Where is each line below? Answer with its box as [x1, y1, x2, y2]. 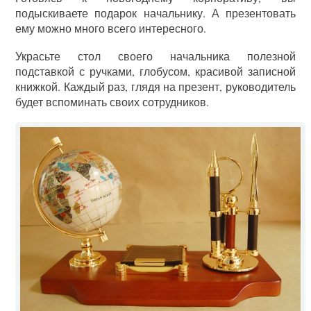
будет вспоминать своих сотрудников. [15, 94, 210, 109]
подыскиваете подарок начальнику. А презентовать [15, 6, 296, 20]
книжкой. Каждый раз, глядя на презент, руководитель [15, 79, 296, 94]
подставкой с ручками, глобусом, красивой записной [15, 64, 296, 78]
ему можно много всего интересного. [15, 21, 207, 35]
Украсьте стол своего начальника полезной [15, 49, 296, 63]
